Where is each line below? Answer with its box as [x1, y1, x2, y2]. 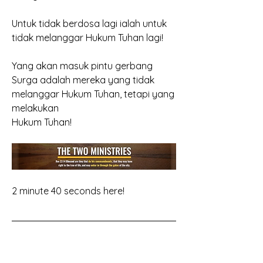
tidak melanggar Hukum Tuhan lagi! [12, 31, 163, 43]
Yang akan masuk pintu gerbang [12, 59, 153, 72]
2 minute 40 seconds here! [12, 184, 124, 197]
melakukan [12, 102, 59, 114]
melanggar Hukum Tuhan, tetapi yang [12, 87, 174, 100]
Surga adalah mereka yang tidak [12, 73, 154, 86]
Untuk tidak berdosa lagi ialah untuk [12, 17, 167, 29]
